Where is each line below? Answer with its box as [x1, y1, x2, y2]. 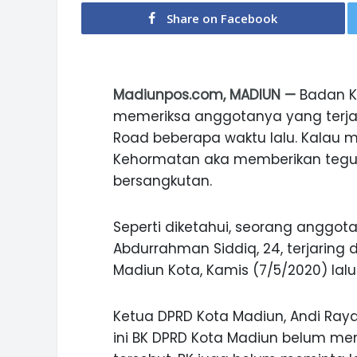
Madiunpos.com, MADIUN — [113, 84, 296, 104]
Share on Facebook [167, 10, 278, 26]
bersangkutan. [113, 171, 212, 190]
